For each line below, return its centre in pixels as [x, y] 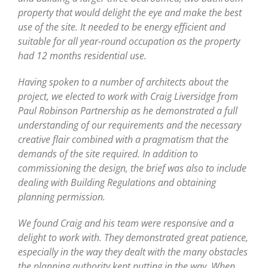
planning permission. [62, 197]
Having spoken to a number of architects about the [123, 82]
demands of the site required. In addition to [108, 153]
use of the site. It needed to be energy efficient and [122, 27]
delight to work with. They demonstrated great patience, [133, 237]
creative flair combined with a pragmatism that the [123, 139]
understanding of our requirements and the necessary [130, 125]
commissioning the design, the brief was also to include [132, 168]
